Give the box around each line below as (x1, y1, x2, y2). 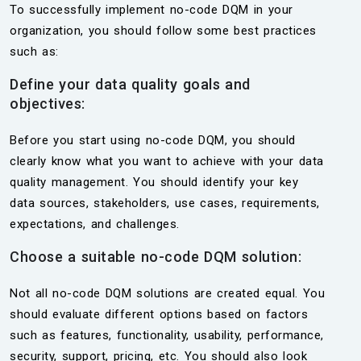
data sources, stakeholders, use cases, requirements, (10, 196, 320, 210)
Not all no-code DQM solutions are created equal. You (10, 286, 325, 301)
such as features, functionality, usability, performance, (10, 328, 324, 342)
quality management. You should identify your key (10, 175, 298, 189)
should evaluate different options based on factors (10, 307, 308, 322)
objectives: (10, 95, 85, 112)
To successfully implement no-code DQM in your (10, 2, 293, 17)
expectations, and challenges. (10, 217, 180, 231)
